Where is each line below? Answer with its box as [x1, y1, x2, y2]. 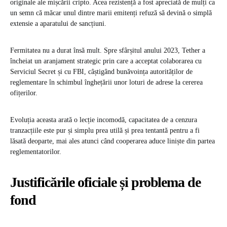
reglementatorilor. [10, 148, 61, 156]
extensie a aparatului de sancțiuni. [10, 20, 106, 28]
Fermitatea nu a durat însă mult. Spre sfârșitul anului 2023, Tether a [10, 47, 205, 55]
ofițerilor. [10, 89, 37, 97]
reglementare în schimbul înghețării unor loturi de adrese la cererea [10, 79, 203, 87]
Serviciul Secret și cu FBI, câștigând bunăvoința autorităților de [10, 68, 193, 76]
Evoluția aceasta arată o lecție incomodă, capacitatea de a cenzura [10, 116, 197, 124]
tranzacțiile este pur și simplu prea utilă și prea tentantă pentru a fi [10, 127, 200, 135]
